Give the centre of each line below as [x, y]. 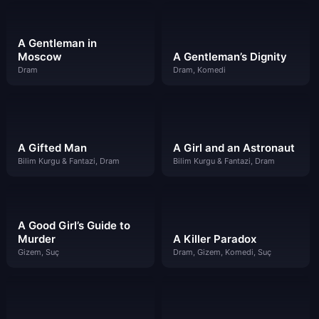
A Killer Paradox [214, 239]
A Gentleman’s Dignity [230, 57]
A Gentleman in [57, 43]
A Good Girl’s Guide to [74, 225]
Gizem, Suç [38, 252]
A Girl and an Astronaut [234, 147]
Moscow [40, 57]
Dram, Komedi [199, 70]
